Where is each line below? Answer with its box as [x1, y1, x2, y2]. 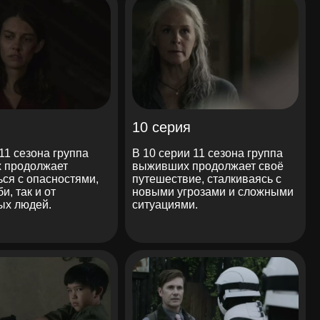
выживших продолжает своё [132, 159, 284, 172]
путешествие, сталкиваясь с [132, 172, 282, 185]
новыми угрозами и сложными [132, 185, 294, 198]
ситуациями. [132, 198, 199, 211]
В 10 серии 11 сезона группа [132, 146, 284, 159]
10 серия [132, 119, 191, 135]
